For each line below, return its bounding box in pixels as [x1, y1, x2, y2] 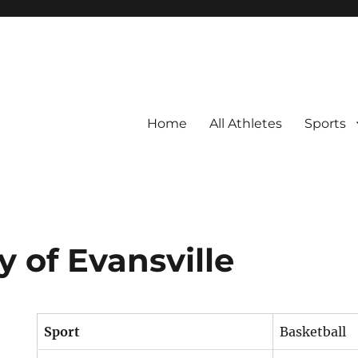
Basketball [280, 324, 347, 340]
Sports [304, 115, 346, 131]
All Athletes [209, 115, 282, 131]
